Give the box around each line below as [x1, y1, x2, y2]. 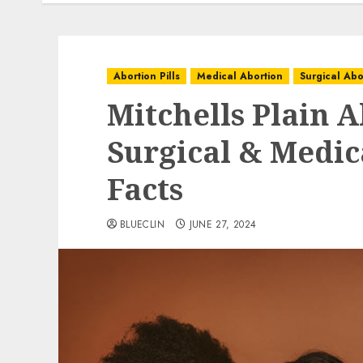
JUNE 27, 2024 [189, 217, 257, 232]
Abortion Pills [113, 69, 180, 83]
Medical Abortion [197, 69, 283, 83]
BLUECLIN [120, 217, 164, 232]
